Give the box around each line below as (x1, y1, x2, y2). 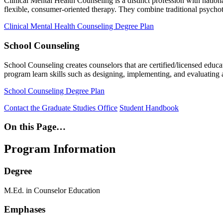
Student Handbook (119, 103, 179, 112)
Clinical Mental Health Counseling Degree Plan (4, 22, 154, 31)
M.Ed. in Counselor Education (4, 186, 100, 195)
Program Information (4, 142, 115, 156)
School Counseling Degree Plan (4, 86, 105, 95)
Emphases (4, 204, 45, 215)
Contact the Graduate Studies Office (4, 103, 117, 112)
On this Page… (4, 121, 66, 132)
